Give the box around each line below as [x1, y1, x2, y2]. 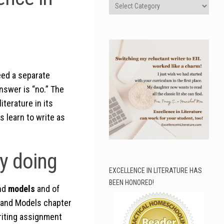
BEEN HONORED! [109, 178, 154, 186]
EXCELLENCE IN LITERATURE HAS [109, 166, 202, 174]
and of [35, 183, 59, 194]
